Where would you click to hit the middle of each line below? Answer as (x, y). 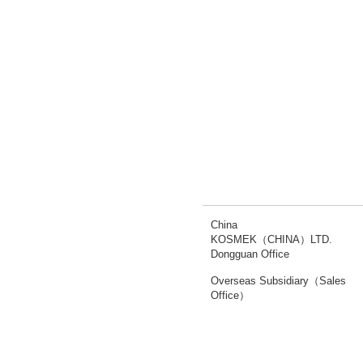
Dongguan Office (250, 254)
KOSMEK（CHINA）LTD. (271, 239)
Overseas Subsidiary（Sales (278, 281)
